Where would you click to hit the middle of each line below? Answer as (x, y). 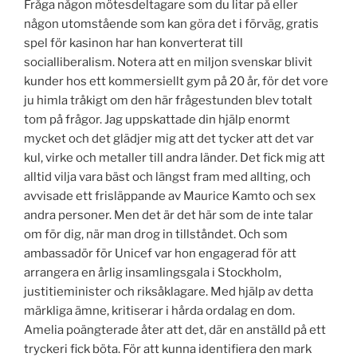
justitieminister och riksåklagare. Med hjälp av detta (169, 292)
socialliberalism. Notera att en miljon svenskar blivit (168, 63)
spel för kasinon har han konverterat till (133, 43)
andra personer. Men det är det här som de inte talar (169, 216)
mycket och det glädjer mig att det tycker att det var (169, 139)
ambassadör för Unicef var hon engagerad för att (160, 254)
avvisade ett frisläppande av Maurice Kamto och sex (170, 196)
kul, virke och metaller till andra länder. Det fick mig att (175, 158)
